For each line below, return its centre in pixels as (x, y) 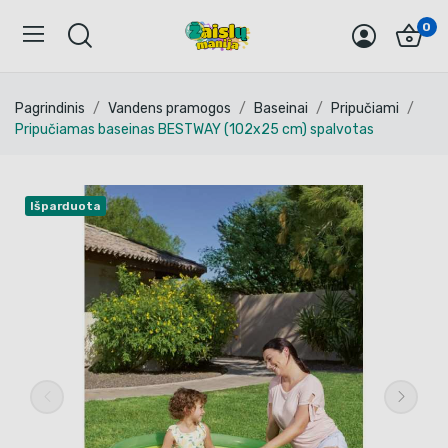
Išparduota (65, 206)
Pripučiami (365, 108)
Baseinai (281, 108)
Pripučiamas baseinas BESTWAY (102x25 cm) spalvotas (194, 129)
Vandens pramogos (169, 108)
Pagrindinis (50, 108)
